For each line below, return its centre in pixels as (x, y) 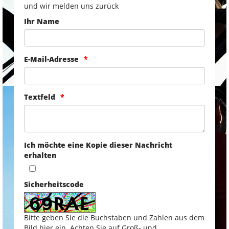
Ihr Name (41, 21)
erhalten (40, 155)
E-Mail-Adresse (51, 59)
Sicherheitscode (54, 184)
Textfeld (39, 97)
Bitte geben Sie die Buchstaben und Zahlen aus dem (114, 217)
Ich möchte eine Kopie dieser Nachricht (98, 145)
